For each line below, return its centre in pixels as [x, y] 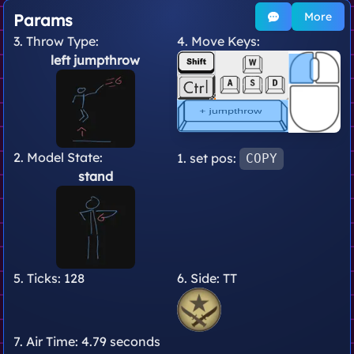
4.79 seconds [121, 341]
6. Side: [200, 278]
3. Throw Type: [56, 41]
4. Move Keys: [218, 41]
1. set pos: [207, 158]
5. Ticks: [39, 278]
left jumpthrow [95, 60]
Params [43, 20]
